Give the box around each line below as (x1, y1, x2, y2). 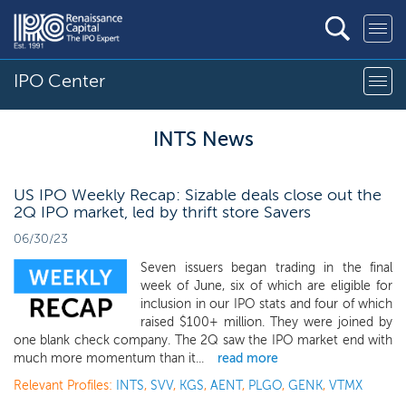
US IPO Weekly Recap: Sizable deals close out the (14, 185, 382, 205)
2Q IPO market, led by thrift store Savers (14, 202, 311, 222)
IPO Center (14, 70, 105, 92)
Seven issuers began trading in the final (140, 260, 392, 275)
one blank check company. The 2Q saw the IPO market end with (14, 333, 392, 348)
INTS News (152, 127, 254, 151)
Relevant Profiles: (14, 378, 116, 393)
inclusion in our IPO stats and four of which (140, 296, 392, 312)
